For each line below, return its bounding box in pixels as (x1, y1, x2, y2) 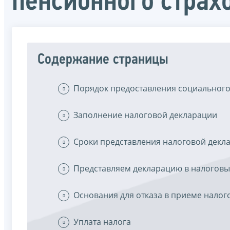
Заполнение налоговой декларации (73, 109, 217, 121)
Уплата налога (73, 216, 131, 227)
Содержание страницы (37, 52, 168, 67)
